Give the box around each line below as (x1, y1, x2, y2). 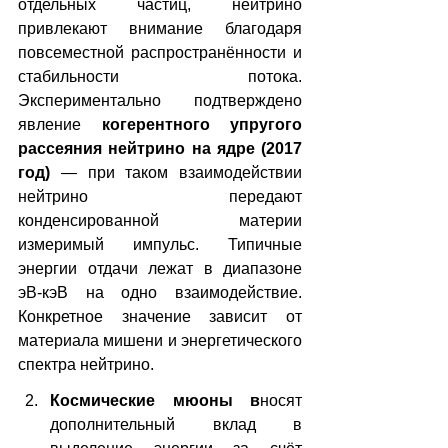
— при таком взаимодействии (50, 164, 302, 181)
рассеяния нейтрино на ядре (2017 (18, 140, 302, 157)
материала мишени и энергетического (18, 332, 302, 349)
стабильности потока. (18, 68, 302, 85)
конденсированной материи (18, 212, 302, 229)
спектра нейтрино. (18, 356, 154, 373)
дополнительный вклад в (50, 416, 302, 433)
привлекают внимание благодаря (18, 20, 302, 37)
